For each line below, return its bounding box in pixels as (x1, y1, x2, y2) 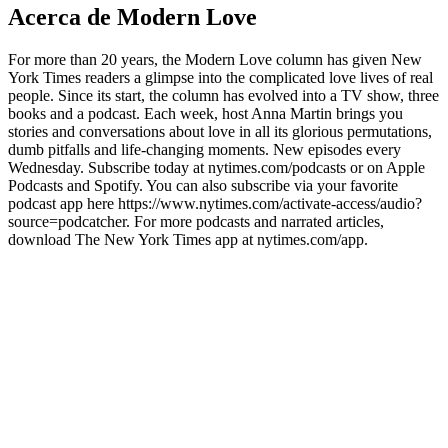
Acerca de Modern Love (8, 4, 257, 30)
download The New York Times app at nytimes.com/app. (8, 230, 368, 248)
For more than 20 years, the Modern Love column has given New (8, 50, 422, 68)
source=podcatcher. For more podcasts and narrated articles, (8, 212, 384, 230)
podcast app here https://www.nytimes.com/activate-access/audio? (8, 194, 422, 212)
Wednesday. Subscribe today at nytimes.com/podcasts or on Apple (8, 158, 425, 176)
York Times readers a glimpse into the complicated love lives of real (8, 68, 433, 86)
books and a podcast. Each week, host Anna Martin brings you (8, 104, 403, 122)
